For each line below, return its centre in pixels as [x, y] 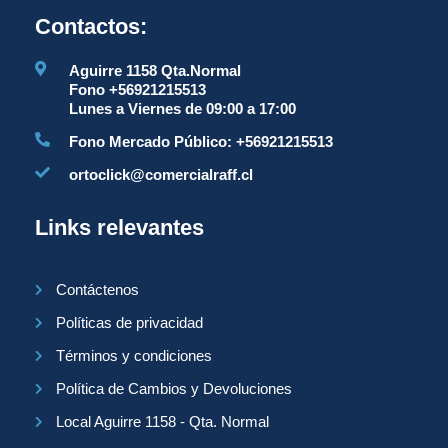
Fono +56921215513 [137, 89]
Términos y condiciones [134, 356]
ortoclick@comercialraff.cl [160, 174]
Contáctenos [97, 290]
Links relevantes [119, 227]
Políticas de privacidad [129, 323]
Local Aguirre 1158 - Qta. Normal [162, 422]
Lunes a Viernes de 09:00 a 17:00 [182, 108]
